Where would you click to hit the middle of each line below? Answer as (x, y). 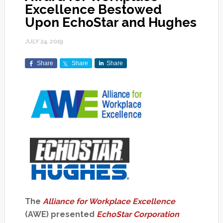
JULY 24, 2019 (44, 42)
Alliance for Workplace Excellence (109, 201)
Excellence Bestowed (93, 10)
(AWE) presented (60, 214)
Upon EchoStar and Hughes (111, 23)
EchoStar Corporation (138, 214)
